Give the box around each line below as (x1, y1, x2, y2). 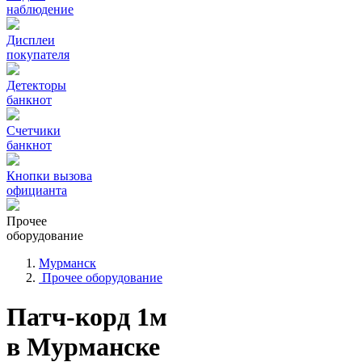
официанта (6, 183, 67, 197)
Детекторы (6, 78, 66, 92)
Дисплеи (6, 33, 55, 47)
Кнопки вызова (6, 169, 92, 183)
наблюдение (6, 2, 74, 16)
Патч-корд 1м (6, 302, 167, 332)
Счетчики (6, 124, 61, 137)
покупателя (6, 48, 69, 61)
